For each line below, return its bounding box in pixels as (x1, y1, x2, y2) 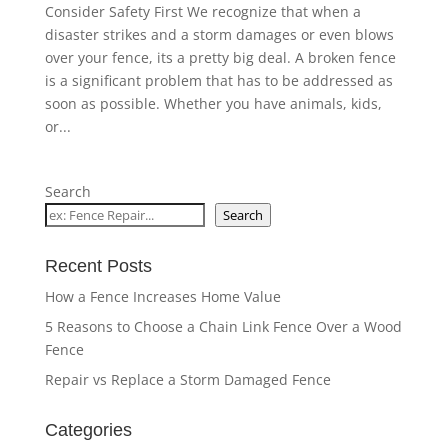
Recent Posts (44, 256, 152, 277)
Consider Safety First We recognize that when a (44, 2, 361, 22)
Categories (44, 420, 132, 441)
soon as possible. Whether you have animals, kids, (44, 94, 382, 114)
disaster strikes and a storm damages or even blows (44, 25, 394, 45)
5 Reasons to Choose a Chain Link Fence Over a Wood (44, 317, 402, 337)
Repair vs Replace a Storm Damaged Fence (44, 370, 331, 390)
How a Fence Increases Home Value (44, 287, 281, 307)
